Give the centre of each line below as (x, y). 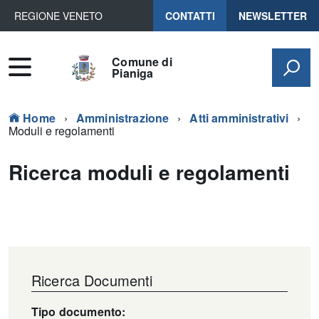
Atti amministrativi (239, 118)
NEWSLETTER (273, 16)
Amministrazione (122, 118)
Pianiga (133, 73)
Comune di (142, 62)
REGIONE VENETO (58, 16)
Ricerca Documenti (92, 280)
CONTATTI (190, 16)
